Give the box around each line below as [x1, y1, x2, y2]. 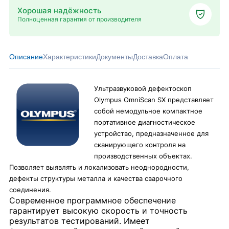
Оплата [163, 53, 188, 61]
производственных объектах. [94, 152, 192, 160]
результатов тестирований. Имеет [9, 216, 150, 226]
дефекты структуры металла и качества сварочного [9, 174, 182, 182]
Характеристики [43, 53, 96, 61]
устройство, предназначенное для [94, 129, 209, 138]
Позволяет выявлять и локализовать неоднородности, [9, 163, 189, 171]
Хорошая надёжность [17, 5, 101, 15]
